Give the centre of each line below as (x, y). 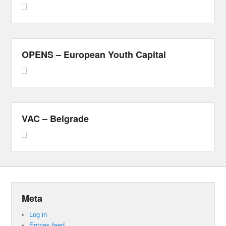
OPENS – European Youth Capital (94, 54)
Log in (38, 214)
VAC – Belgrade (55, 118)
